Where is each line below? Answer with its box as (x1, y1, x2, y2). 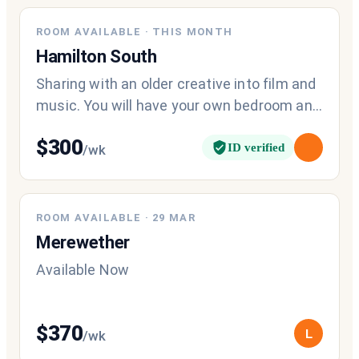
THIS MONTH (152, 25, 233, 38)
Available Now (36, 260, 130, 278)
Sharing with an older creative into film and (36, 75, 317, 92)
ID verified (228, 140, 284, 154)
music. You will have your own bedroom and (36, 96, 321, 114)
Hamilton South (36, 46, 157, 67)
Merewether (36, 232, 130, 252)
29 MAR (152, 211, 196, 224)
